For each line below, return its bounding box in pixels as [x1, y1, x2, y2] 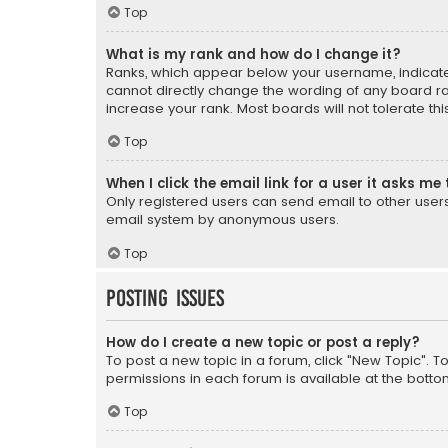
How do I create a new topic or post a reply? [106, 332, 420, 352]
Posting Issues [106, 285, 224, 311]
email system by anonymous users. [106, 210, 339, 230]
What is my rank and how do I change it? [106, 44, 401, 64]
